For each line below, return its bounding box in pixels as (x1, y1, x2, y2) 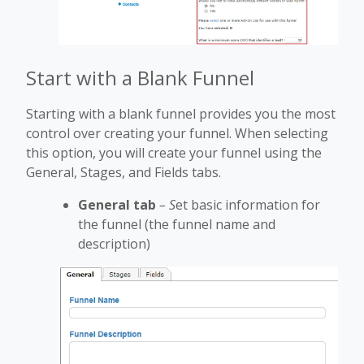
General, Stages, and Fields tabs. (26, 162, 221, 181)
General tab (78, 195, 156, 214)
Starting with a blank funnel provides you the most (26, 104, 336, 123)
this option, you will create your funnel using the (26, 143, 322, 162)
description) (78, 234, 150, 253)
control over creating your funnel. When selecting (26, 123, 328, 142)
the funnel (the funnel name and (78, 214, 275, 233)
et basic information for (175, 195, 320, 214)
